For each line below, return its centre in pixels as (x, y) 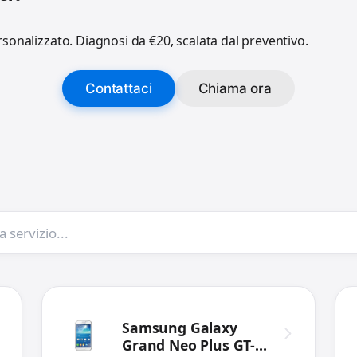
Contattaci (119, 89)
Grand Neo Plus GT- (189, 345)
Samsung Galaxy (180, 328)
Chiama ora (235, 89)
